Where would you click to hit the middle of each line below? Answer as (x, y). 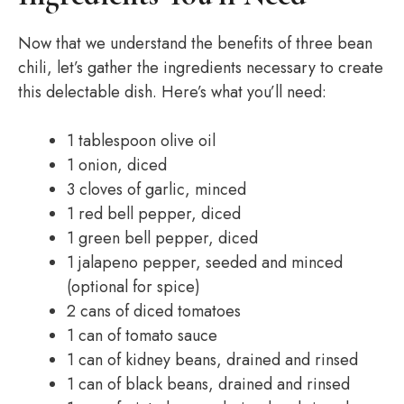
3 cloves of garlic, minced (156, 189)
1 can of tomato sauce (142, 335)
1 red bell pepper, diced (154, 214)
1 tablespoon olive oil (141, 141)
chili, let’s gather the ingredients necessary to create (201, 68)
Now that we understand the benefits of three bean (195, 43)
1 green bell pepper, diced (162, 238)
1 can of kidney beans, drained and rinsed (212, 360)
